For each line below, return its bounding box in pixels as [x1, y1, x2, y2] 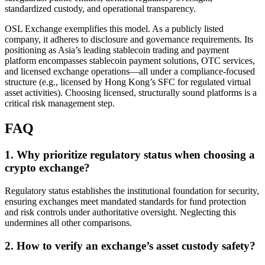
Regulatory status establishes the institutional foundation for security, [5, 185, 259, 196]
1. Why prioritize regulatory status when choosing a [5, 148, 255, 161]
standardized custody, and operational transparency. [5, 4, 196, 14]
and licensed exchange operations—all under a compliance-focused [5, 66, 255, 77]
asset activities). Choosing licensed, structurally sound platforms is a [5, 88, 257, 98]
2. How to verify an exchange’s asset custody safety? [5, 239, 256, 252]
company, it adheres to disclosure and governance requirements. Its [5, 34, 253, 45]
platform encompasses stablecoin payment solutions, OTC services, [5, 56, 255, 66]
